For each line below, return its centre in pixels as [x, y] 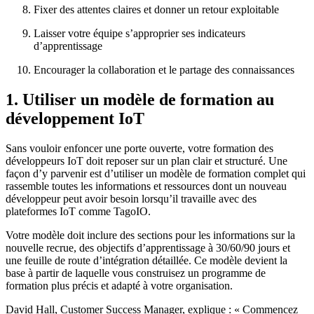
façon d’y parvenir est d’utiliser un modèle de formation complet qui [156, 173]
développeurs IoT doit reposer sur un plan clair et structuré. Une [146, 161]
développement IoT [75, 118]
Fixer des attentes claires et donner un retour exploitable [156, 9]
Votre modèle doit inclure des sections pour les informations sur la [150, 235]
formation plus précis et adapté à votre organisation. [119, 285]
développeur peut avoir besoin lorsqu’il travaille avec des [131, 198]
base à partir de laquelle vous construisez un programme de [136, 273]
